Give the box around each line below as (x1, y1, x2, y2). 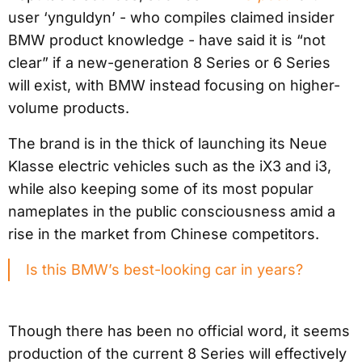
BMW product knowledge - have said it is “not (8, 31, 326, 48)
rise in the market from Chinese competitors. (8, 225, 319, 242)
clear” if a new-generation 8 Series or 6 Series (8, 53, 330, 71)
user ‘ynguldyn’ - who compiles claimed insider (8, 8, 335, 26)
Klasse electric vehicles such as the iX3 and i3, (8, 157, 331, 175)
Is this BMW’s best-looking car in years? (26, 260, 303, 278)
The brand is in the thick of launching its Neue (8, 134, 327, 152)
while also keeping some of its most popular (8, 179, 314, 197)
